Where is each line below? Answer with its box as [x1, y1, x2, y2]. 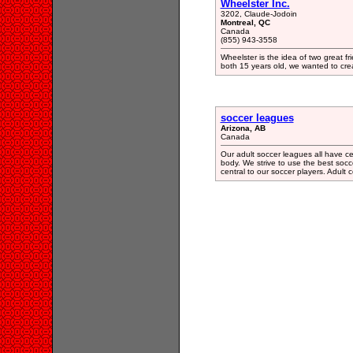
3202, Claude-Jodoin [220, 9, 297, 18]
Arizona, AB [220, 124, 266, 132]
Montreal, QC [220, 18, 270, 27]
